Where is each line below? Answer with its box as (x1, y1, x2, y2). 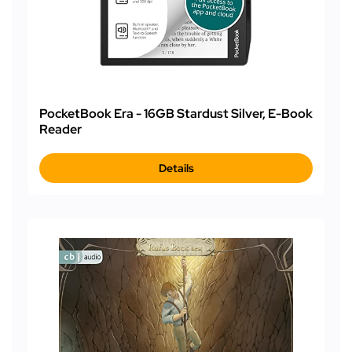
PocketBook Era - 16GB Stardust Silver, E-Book (39, 104, 313, 122)
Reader (39, 120, 82, 137)
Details (158, 160, 194, 175)
